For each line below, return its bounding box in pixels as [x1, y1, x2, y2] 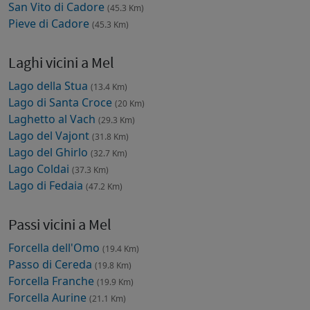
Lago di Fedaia [8, 178, 86, 194]
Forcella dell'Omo [8, 240, 102, 256]
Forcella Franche [8, 273, 97, 289]
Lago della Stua [8, 78, 91, 94]
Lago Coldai [8, 161, 72, 177]
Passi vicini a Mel [8, 215, 111, 235]
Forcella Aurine [8, 290, 89, 306]
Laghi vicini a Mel [8, 53, 114, 73]
